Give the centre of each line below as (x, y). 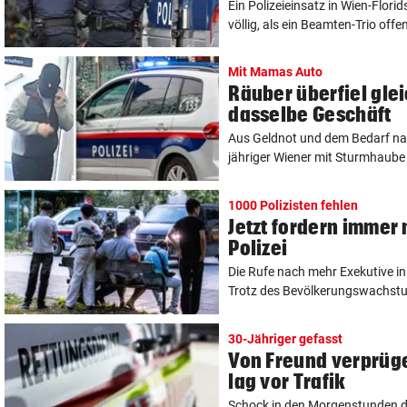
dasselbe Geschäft (310, 114)
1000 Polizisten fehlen (293, 206)
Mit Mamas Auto (276, 72)
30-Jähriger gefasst (286, 339)
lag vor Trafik (287, 382)
